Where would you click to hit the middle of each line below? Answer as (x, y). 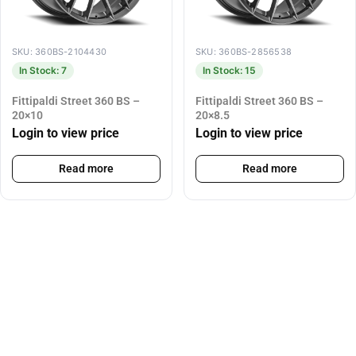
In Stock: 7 (43, 70)
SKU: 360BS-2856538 (244, 51)
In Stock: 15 (229, 70)
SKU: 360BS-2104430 (59, 51)
